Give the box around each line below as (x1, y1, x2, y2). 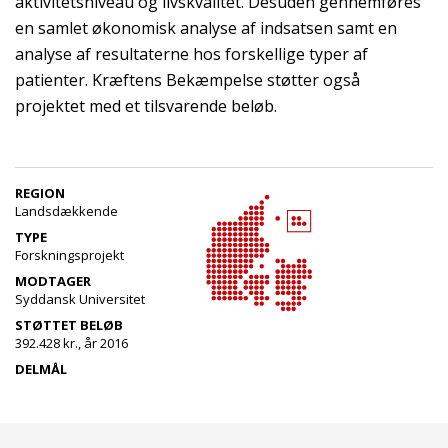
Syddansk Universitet (15, 290, 145, 308)
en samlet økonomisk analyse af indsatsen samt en (15, 17, 397, 39)
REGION (15, 184, 65, 202)
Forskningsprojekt (15, 246, 124, 264)
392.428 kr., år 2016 (15, 334, 128, 352)
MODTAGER (15, 272, 91, 290)
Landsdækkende (15, 202, 118, 220)
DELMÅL (15, 360, 67, 378)
